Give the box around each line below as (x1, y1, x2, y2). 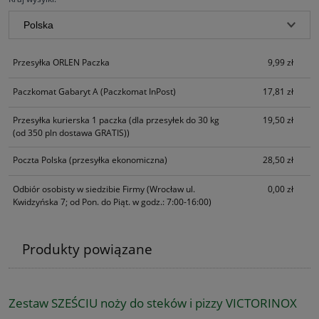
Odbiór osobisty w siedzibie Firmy (13, 182, 147, 195)
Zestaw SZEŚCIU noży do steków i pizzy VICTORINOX (9, 294, 297, 311)
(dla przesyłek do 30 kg (127, 114, 219, 127)
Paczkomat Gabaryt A (13, 85, 98, 98)
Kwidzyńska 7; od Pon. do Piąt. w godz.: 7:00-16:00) (13, 195, 211, 208)
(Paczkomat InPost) (98, 85, 176, 98)
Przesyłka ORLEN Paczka (13, 56, 110, 68)
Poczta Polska (13, 154, 67, 167)
